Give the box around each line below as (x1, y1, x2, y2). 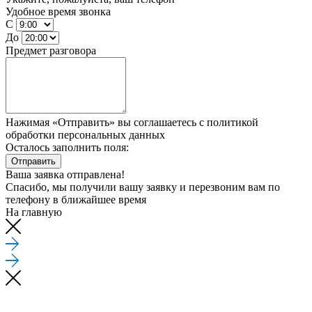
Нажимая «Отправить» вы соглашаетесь (6, 116, 199, 129)
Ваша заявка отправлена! (6, 169, 125, 181)
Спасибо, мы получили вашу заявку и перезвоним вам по (6, 181, 280, 194)
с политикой (199, 116, 258, 129)
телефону (6, 194, 53, 206)
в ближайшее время (53, 194, 146, 206)
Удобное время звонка (6, 6, 111, 18)
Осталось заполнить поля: (6, 141, 129, 154)
